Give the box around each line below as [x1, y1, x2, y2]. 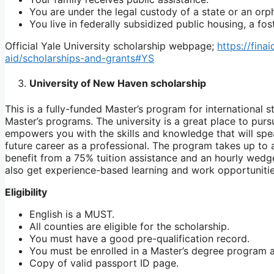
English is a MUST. [29, 207, 114, 220]
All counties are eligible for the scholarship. [29, 220, 229, 232]
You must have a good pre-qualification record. [29, 232, 250, 245]
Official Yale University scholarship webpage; [5, 39, 217, 52]
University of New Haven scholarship [29, 77, 206, 90]
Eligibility [5, 185, 47, 198]
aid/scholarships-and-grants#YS [5, 51, 154, 64]
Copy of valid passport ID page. [29, 256, 179, 269]
